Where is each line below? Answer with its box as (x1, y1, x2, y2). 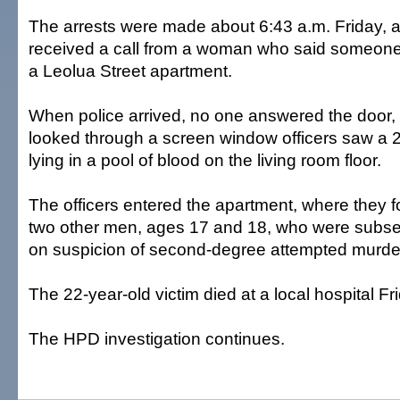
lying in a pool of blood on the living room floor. (29, 150, 381, 170)
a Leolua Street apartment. (29, 61, 232, 80)
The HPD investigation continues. (29, 329, 285, 348)
